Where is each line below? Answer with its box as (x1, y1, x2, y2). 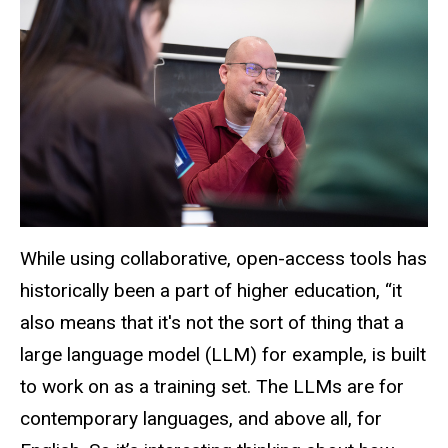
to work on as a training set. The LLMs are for (20, 374, 404, 398)
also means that (20, 310, 158, 334)
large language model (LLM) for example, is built (20, 342, 426, 366)
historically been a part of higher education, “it (20, 278, 402, 302)
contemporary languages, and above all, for (20, 406, 382, 430)
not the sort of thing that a (181, 310, 404, 334)
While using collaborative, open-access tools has (20, 246, 427, 270)
